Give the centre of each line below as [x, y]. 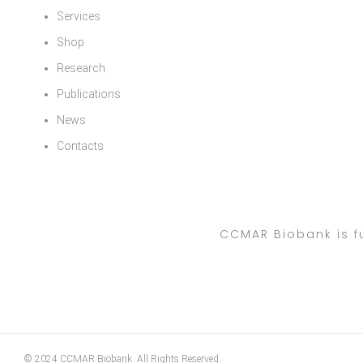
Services [79, 16]
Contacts [80, 146]
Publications [89, 94]
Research [81, 68]
